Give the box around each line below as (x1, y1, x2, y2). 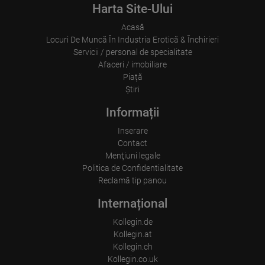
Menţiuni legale (105, 151, 160, 160)
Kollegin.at (113, 230, 152, 239)
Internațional (98, 196, 167, 211)
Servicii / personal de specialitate (73, 47, 192, 57)
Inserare (117, 126, 148, 135)
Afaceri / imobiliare (98, 60, 167, 69)
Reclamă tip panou (98, 176, 167, 185)
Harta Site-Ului (92, 2, 173, 16)
